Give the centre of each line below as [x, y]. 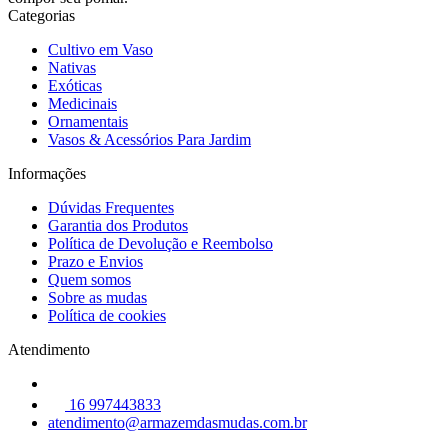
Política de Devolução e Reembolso [160, 243]
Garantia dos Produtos [118, 225]
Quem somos [89, 279]
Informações [47, 173]
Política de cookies [107, 315]
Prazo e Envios [95, 261]
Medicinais [82, 103]
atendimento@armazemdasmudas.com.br [177, 422]
